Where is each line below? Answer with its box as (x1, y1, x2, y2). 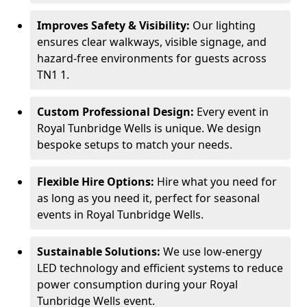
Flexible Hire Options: (37, 174, 154, 189)
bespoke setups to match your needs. (37, 137, 232, 152)
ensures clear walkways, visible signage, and (37, 34, 267, 49)
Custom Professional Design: (37, 104, 194, 119)
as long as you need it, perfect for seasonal (37, 191, 260, 206)
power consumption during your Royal (37, 277, 238, 292)
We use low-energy (160, 244, 262, 259)
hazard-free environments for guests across (37, 51, 267, 66)
